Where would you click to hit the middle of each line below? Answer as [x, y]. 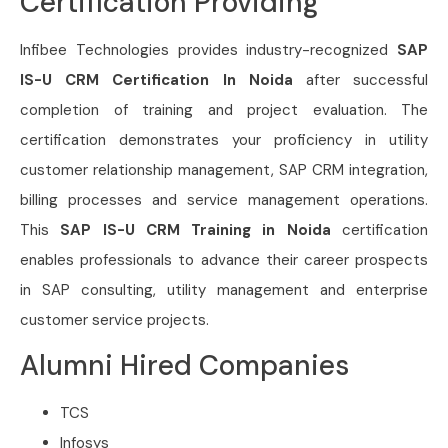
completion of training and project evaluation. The [224, 110]
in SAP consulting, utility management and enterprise [224, 290]
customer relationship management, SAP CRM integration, [224, 170]
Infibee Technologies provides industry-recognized [208, 50]
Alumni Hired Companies [184, 366]
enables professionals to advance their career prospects [224, 260]
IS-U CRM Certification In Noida [156, 80]
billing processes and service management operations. [224, 200]
